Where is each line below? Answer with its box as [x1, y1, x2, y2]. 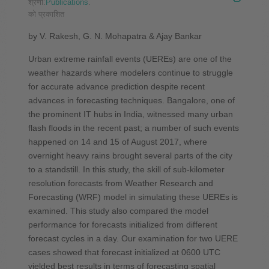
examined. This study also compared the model [28, 205, 208, 216]
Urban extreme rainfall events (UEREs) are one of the [28, 53, 232, 64]
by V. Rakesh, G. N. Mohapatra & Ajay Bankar [28, 31, 204, 41]
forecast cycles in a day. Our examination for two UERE [28, 233, 238, 243]
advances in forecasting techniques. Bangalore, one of [28, 95, 235, 105]
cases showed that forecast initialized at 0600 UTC [28, 247, 220, 257]
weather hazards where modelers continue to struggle [28, 67, 233, 77]
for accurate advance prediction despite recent [28, 81, 205, 91]
